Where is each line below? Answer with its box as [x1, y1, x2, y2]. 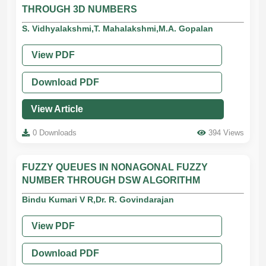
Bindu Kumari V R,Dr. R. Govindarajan [22, 195, 174, 204]
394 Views [208, 128, 244, 137]
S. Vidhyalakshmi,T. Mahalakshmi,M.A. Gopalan [22, 24, 213, 33]
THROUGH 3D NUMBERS [22, 4, 137, 14]
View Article [31, 104, 83, 114]
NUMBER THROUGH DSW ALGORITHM [22, 175, 200, 185]
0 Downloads [33, 128, 77, 137]
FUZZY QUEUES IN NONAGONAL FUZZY [22, 162, 208, 172]
